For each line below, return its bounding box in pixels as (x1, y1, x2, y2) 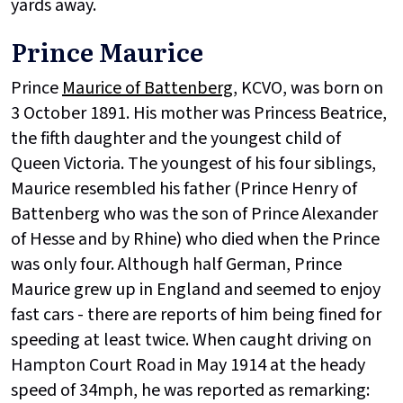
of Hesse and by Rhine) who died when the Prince (11, 226, 380, 252)
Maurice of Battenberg (62, 75, 233, 101)
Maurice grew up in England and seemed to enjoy (11, 276, 381, 302)
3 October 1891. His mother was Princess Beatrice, (11, 100, 387, 126)
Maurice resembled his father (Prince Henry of (11, 175, 357, 201)
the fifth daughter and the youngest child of (11, 125, 341, 151)
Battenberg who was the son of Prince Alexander (11, 201, 378, 227)
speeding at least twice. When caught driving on (11, 327, 372, 353)
